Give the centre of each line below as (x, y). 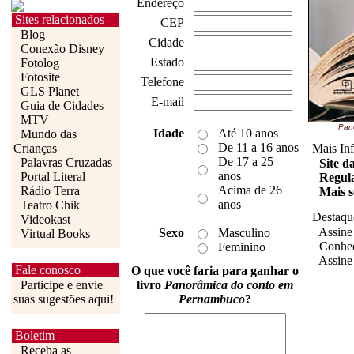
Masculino (244, 233)
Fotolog (38, 63)
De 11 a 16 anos (258, 147)
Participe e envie (60, 285)
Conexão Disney (61, 49)
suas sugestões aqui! (64, 299)
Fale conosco (48, 270)
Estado (167, 62)
